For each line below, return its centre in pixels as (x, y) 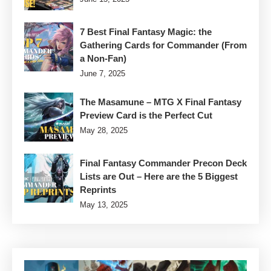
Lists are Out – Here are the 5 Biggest (159, 177)
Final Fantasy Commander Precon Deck (163, 163)
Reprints (98, 190)
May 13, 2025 (104, 205)
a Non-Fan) (103, 59)
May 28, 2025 (104, 131)
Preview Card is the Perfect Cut (146, 116)
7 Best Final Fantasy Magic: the (146, 32)
